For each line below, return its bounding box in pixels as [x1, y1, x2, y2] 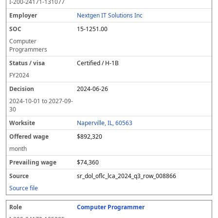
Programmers [9, 45, 47, 54]
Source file [9, 184, 38, 192]
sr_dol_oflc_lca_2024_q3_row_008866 [77, 172, 177, 180]
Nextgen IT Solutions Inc [77, 11, 143, 19]
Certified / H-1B [77, 59, 119, 67]
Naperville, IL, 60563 [77, 119, 133, 127]
